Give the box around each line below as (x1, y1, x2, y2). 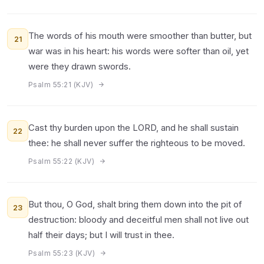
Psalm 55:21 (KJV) (28, 80, 95, 89)
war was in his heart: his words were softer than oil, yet (28, 45, 249, 57)
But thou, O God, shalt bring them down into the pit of (28, 199, 242, 210)
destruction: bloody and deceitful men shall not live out (28, 214, 249, 225)
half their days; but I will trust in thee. (28, 229, 174, 240)
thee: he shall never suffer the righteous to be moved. (28, 137, 245, 148)
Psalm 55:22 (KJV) (28, 157, 97, 166)
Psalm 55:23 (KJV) (28, 249, 97, 258)
